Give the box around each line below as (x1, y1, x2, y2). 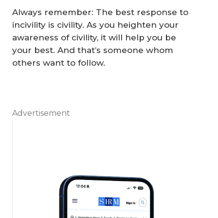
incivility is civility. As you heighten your (12, 20, 179, 30)
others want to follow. (12, 58, 105, 68)
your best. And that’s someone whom (12, 45, 173, 55)
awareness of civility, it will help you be (12, 33, 176, 43)
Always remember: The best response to (12, 7, 188, 18)
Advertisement (12, 109, 70, 118)
